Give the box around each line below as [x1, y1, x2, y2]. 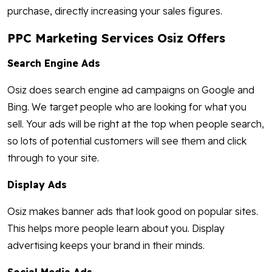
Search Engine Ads [7, 57, 100, 70]
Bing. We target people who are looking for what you [7, 101, 246, 114]
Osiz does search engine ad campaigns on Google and [7, 84, 254, 97]
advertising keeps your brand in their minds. [7, 239, 205, 252]
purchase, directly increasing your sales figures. [7, 5, 222, 18]
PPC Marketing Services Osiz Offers [7, 30, 225, 46]
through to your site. [7, 152, 99, 165]
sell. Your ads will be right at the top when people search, [7, 118, 264, 131]
